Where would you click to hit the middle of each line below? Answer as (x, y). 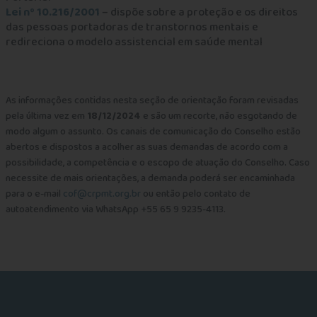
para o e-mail (34, 194)
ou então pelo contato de (195, 194)
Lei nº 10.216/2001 (52, 12)
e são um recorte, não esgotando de (219, 116)
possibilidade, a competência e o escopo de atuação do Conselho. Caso (157, 163)
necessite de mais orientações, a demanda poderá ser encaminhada (150, 178)
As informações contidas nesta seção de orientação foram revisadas (152, 100)
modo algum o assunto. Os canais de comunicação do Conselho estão (153, 132)
